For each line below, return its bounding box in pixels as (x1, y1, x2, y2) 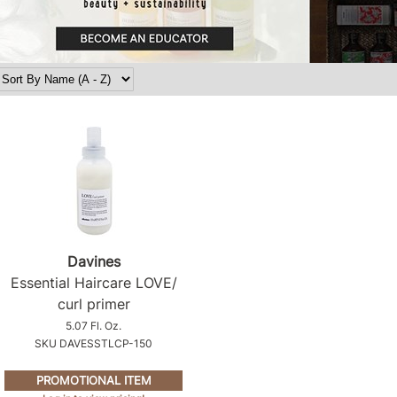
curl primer (57, 295, 130, 314)
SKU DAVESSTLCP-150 (35, 337, 153, 351)
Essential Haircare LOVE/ (10, 274, 177, 292)
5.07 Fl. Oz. (66, 319, 122, 333)
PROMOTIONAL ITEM (35, 372, 152, 387)
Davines (66, 253, 121, 271)
